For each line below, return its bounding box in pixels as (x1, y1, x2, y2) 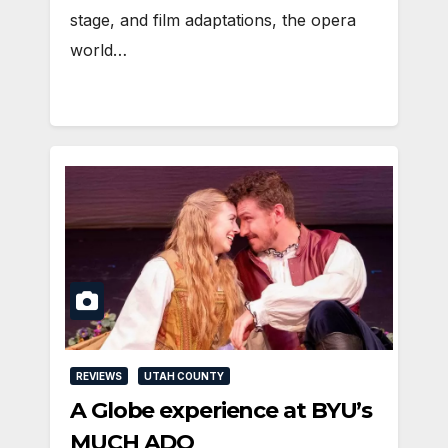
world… (70, 40, 127, 61)
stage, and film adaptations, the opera (70, 10, 356, 31)
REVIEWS (76, 369, 122, 382)
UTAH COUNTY (144, 369, 224, 382)
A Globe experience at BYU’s (70, 396, 373, 424)
